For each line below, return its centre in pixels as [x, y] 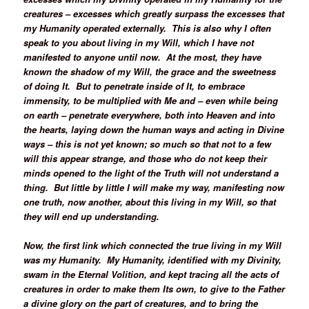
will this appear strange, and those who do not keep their [146, 159]
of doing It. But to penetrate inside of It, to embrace [134, 86]
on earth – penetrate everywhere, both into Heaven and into [150, 115]
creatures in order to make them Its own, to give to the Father [154, 289]
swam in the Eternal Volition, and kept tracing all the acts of [151, 275]
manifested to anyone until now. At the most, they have [143, 57]
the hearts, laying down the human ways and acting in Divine [154, 130]
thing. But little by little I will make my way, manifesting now [154, 188]
